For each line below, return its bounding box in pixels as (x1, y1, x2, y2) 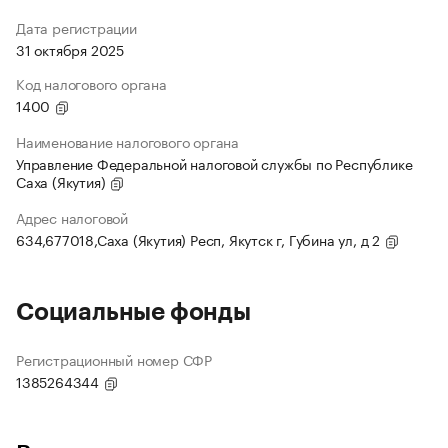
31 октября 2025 (16, 38, 124, 61)
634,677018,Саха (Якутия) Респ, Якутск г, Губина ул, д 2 (16, 228, 384, 251)
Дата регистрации (16, 16, 137, 39)
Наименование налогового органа (16, 130, 239, 153)
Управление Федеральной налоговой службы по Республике (16, 152, 413, 175)
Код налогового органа (16, 72, 167, 95)
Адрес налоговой (16, 206, 128, 229)
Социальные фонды (16, 300, 251, 325)
